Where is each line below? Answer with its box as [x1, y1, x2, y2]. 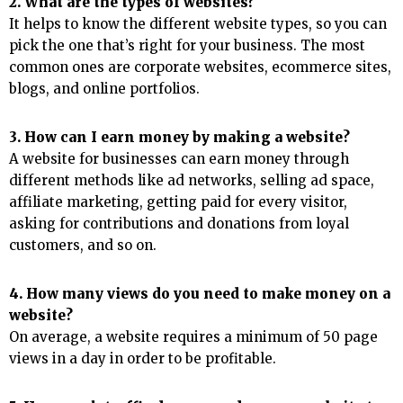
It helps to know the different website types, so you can [9, 15, 387, 33]
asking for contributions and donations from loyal [9, 215, 349, 233]
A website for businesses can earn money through [9, 150, 349, 168]
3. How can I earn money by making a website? [9, 129, 350, 147]
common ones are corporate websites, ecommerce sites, [9, 58, 391, 76]
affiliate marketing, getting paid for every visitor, [9, 193, 347, 211]
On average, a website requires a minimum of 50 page [9, 328, 378, 346]
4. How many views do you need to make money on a [9, 285, 390, 303]
